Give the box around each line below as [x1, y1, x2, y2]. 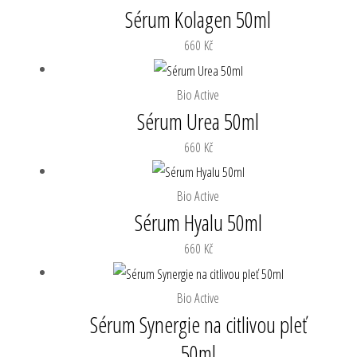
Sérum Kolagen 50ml [125, 3, 272, 34]
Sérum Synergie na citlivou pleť [89, 308, 307, 339]
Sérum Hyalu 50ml [134, 207, 262, 238]
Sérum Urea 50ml [137, 105, 260, 136]
